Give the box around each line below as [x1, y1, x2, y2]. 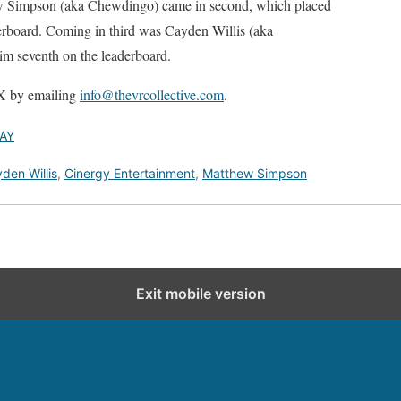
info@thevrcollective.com [80, 85, 224, 104]
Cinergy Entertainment [64, 166, 195, 181]
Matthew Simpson [202, 166, 307, 181]
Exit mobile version [135, 285, 266, 303]
